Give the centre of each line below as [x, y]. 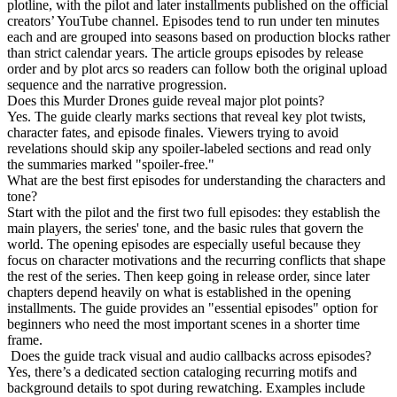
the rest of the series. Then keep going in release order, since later [188, 276]
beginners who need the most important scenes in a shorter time [183, 323]
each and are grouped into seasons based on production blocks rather [198, 36]
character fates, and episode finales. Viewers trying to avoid [173, 132]
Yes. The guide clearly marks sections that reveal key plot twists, [187, 116]
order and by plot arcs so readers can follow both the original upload [197, 68]
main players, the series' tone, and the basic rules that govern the [185, 228]
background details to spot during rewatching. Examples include [186, 387]
